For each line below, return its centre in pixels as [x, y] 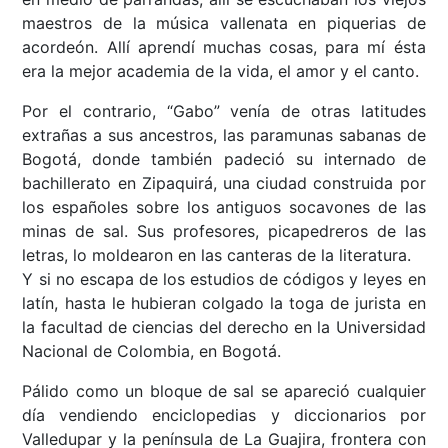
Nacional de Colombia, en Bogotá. [152, 351]
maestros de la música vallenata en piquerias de [224, 23]
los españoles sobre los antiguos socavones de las [224, 207]
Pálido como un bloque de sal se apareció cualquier [224, 391]
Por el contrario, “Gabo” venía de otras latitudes [224, 111]
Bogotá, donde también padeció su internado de [224, 159]
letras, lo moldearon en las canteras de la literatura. [217, 255]
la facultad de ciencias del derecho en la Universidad [224, 327]
